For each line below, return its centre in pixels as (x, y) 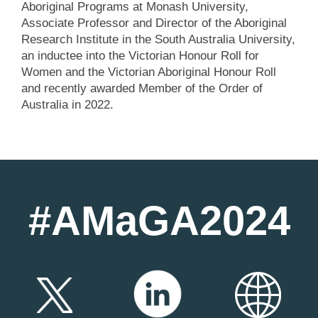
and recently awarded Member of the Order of (142, 89)
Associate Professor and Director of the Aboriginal (154, 23)
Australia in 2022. (69, 105)
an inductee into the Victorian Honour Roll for (140, 56)
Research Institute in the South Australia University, (158, 40)
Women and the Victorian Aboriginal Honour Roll (149, 72)
